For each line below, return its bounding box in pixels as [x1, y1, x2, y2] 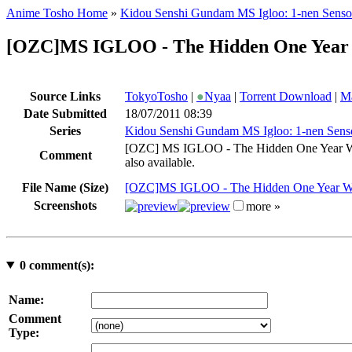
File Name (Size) [22, 180, 108, 194]
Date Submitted [24, 106, 107, 120]
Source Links [30, 89, 101, 103]
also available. [125, 155, 195, 169]
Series [49, 123, 81, 137]
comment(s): [25, 258, 94, 272]
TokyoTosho [125, 89, 188, 103]
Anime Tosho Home [6, 6, 108, 20]
